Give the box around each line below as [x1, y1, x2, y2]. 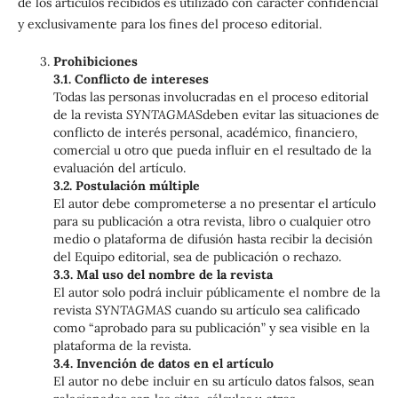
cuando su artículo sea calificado [171, 302, 360, 319]
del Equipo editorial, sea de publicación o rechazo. [52, 249, 341, 266]
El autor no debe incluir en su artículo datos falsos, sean [52, 373, 375, 390]
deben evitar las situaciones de [202, 107, 379, 123]
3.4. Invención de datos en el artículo [52, 355, 274, 372]
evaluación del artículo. [52, 160, 186, 177]
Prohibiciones [52, 53, 138, 70]
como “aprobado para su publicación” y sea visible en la [52, 320, 370, 337]
